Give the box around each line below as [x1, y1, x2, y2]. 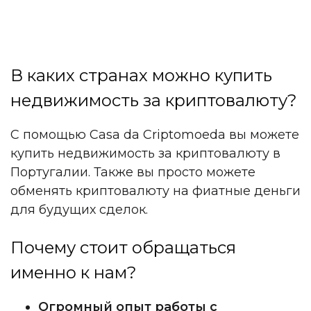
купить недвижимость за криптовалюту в [10, 146, 280, 162]
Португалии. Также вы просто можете [10, 165, 255, 180]
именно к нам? [10, 262, 141, 283]
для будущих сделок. [10, 202, 148, 218]
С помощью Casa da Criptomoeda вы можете [10, 127, 299, 143]
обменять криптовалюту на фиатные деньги [10, 183, 301, 199]
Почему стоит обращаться [10, 237, 236, 258]
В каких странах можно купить [10, 65, 272, 86]
